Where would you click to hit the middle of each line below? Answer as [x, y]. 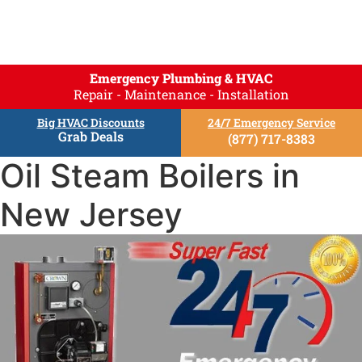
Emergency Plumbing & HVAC [181, 78]
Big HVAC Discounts [90, 123]
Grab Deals [90, 137]
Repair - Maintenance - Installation [181, 95]
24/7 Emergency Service [271, 123]
